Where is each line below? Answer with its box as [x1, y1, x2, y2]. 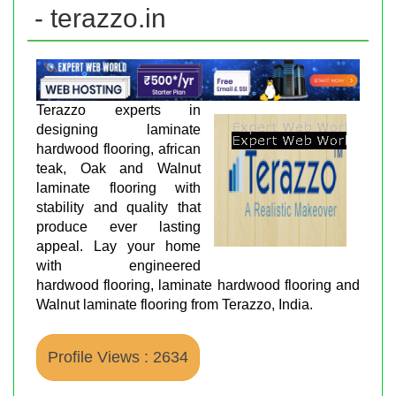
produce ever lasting [36, 218, 201, 234]
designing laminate [36, 121, 201, 137]
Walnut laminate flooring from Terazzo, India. [36, 296, 313, 312]
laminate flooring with [36, 179, 201, 195]
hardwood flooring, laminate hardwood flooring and [36, 277, 360, 293]
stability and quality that [36, 199, 201, 215]
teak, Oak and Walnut [36, 160, 201, 176]
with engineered [36, 257, 201, 273]
